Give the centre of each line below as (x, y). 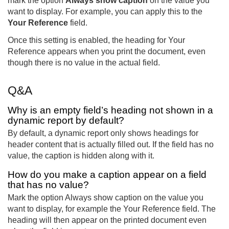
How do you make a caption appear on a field (107, 174)
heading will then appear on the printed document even (107, 220)
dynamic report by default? (66, 121)
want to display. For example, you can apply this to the (105, 12)
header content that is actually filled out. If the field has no (111, 145)
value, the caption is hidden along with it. (81, 156)
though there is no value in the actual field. (84, 63)
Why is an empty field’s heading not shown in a (110, 110)
